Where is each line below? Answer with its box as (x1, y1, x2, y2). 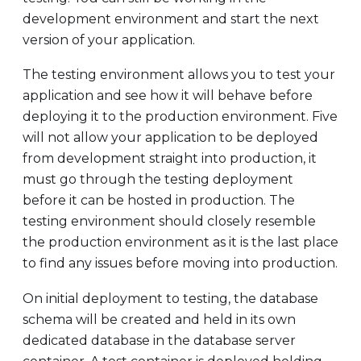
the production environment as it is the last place (23, 234, 338, 251)
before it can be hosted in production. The (23, 193, 295, 209)
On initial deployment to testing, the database (23, 290, 318, 306)
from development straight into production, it (23, 151, 317, 167)
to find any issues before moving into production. (23, 255, 338, 272)
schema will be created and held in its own (23, 311, 296, 327)
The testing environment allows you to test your (23, 67, 335, 83)
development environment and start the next (23, 10, 319, 27)
